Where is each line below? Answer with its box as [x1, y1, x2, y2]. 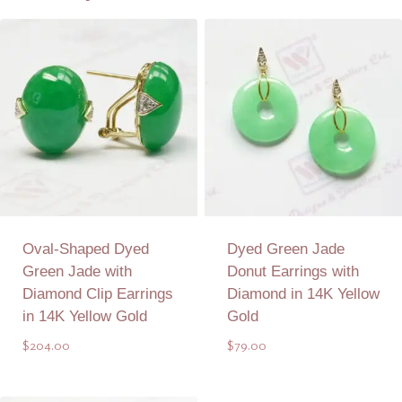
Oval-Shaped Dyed [22, 240, 149, 258]
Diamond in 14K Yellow [226, 284, 380, 302]
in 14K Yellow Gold [22, 307, 147, 325]
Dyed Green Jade [226, 240, 345, 258]
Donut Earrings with [226, 262, 359, 280]
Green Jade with [22, 262, 132, 280]
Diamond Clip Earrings [22, 284, 173, 302]
